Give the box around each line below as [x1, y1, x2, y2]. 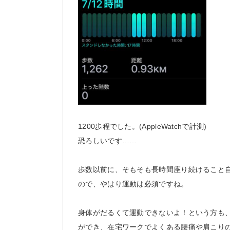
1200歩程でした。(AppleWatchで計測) [78, 122, 207, 130]
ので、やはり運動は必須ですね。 [78, 179, 188, 188]
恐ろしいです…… [78, 136, 137, 145]
